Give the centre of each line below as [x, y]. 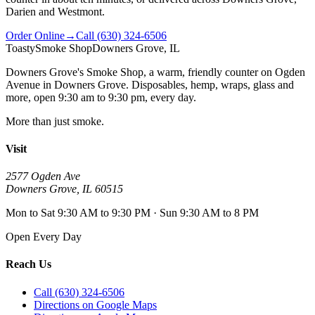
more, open [32, 97]
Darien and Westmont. [55, 11]
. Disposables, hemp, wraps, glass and [210, 84]
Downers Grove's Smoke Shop [75, 72]
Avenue [23, 84]
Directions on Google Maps [95, 304]
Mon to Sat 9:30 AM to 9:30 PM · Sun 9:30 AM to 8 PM [132, 213]
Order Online [35, 35]
